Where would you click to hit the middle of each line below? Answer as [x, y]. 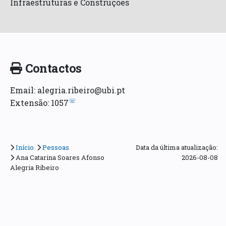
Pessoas [56, 148]
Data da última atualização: [177, 148]
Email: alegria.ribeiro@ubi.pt [68, 90]
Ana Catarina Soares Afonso [60, 158]
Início [24, 148]
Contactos [53, 68]
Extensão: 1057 [40, 103]
